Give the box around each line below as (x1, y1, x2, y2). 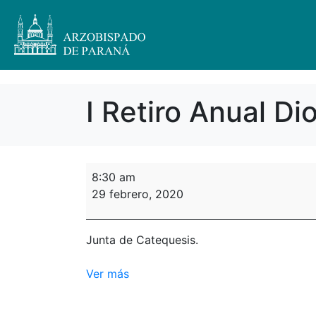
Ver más (86, 267, 129, 281)
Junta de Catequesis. (86, 233, 198, 247)
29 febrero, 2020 (92, 187, 183, 201)
